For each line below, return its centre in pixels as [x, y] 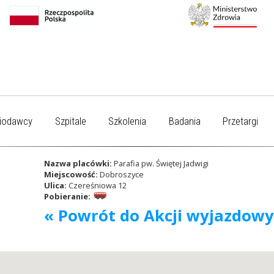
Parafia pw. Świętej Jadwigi [160, 163]
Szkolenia [128, 121]
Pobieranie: [67, 196]
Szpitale [70, 121]
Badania [184, 121]
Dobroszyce [121, 174]
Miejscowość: [72, 174]
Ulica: [55, 185]
